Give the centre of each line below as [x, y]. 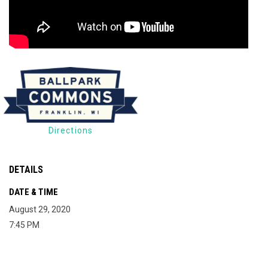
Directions [71, 130]
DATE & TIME [33, 192]
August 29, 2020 [40, 209]
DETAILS [26, 169]
